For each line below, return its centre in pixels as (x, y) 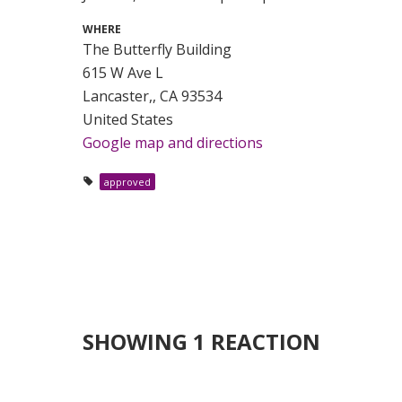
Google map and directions (173, 142)
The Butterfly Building (157, 49)
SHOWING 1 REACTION (202, 341)
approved (127, 181)
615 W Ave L (123, 72)
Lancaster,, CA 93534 (153, 96)
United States (128, 119)
